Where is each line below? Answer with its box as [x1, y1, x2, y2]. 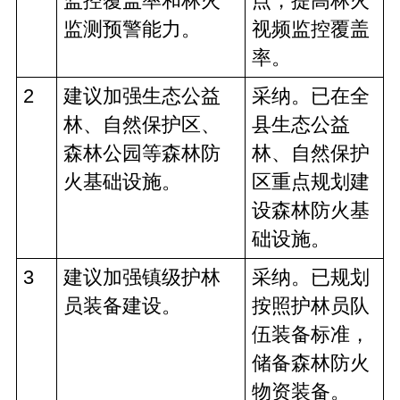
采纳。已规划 [252, 266, 370, 288]
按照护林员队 [252, 295, 370, 317]
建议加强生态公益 [63, 85, 221, 107]
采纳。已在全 [252, 85, 370, 107]
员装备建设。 [63, 295, 181, 317]
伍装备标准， [252, 323, 370, 346]
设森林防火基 [252, 199, 370, 221]
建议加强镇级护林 [63, 266, 221, 288]
